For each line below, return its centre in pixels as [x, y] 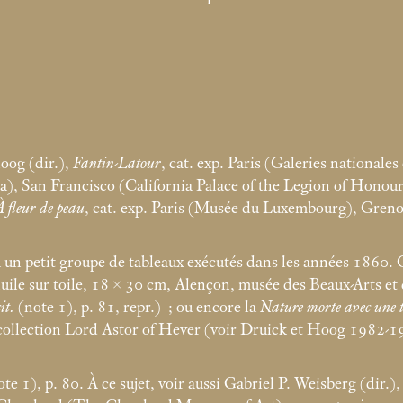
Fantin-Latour [117, 163]
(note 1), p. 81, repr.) [88, 308]
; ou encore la [214, 308]
